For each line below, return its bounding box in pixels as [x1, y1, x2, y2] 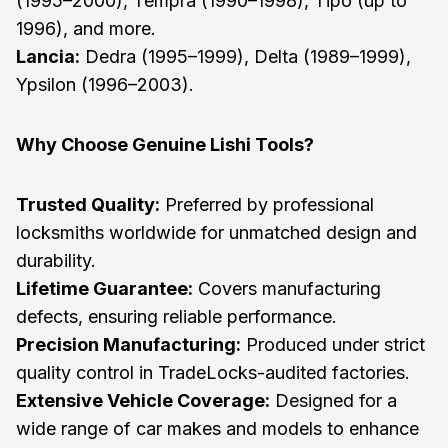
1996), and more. [16, 17, 156, 39]
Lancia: [16, 45, 80, 67]
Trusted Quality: [16, 193, 160, 215]
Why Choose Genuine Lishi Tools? [16, 133, 314, 155]
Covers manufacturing [193, 277, 381, 299]
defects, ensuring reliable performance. [16, 305, 337, 327]
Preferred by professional [160, 193, 374, 215]
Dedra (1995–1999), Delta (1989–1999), [80, 45, 411, 67]
